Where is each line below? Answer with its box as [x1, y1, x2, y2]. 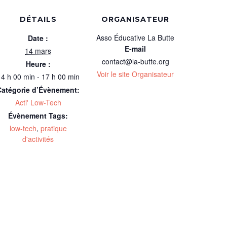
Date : [28, 32, 48, 43]
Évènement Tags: [8, 110, 68, 121]
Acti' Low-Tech [15, 97, 61, 107]
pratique [40, 123, 67, 133]
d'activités [22, 133, 54, 144]
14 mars [25, 45, 51, 56]
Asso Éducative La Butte [96, 32, 174, 43]
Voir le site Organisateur [97, 68, 174, 79]
